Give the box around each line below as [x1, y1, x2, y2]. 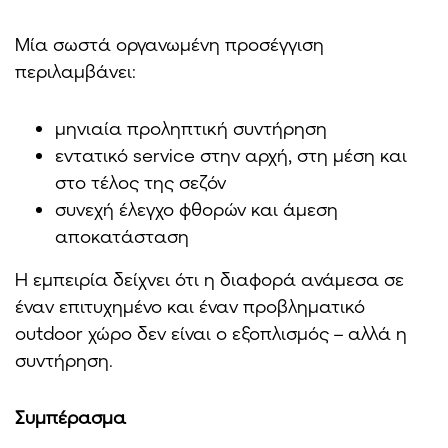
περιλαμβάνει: [15, 59, 136, 82]
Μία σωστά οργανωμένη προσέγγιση [15, 32, 324, 55]
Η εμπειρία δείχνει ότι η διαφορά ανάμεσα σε [15, 267, 404, 290]
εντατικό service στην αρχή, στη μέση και [55, 143, 407, 166]
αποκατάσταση [55, 224, 189, 247]
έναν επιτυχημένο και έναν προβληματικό [15, 294, 365, 317]
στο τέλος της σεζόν [55, 170, 226, 193]
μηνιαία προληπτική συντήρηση [55, 116, 327, 139]
